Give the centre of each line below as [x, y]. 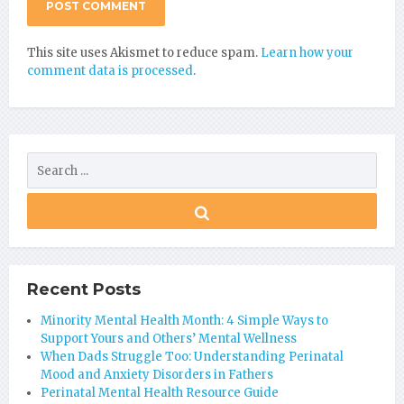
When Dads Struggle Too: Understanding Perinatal [192, 357]
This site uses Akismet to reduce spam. [144, 53]
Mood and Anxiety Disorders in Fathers [157, 375]
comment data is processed [110, 71]
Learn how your [307, 53]
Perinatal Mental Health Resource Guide [160, 393]
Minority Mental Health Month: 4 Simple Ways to [184, 321]
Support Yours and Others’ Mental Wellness [169, 339]
